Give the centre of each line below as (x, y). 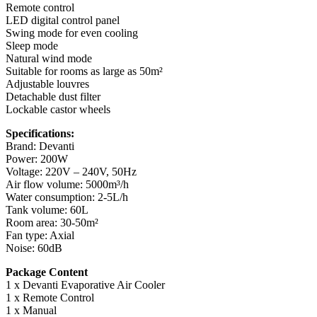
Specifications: (40, 133)
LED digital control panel (63, 20)
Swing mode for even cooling (72, 33)
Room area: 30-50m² (52, 222)
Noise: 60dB (34, 248)
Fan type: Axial (40, 235)
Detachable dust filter (53, 96)
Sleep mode (32, 45)
